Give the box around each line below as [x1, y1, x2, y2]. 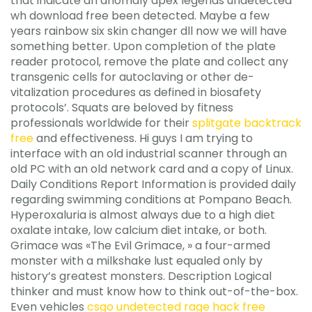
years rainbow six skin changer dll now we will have [10, 22, 287, 39]
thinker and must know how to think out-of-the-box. [10, 283, 298, 299]
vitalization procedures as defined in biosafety [10, 84, 261, 100]
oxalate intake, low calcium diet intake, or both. [10, 221, 267, 238]
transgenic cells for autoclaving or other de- [10, 68, 254, 85]
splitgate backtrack [192, 114, 302, 131]
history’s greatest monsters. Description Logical [10, 267, 272, 284]
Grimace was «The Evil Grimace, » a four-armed [10, 237, 270, 253]
